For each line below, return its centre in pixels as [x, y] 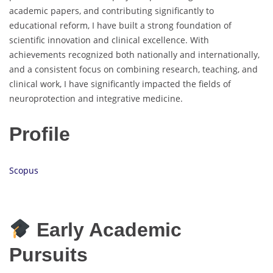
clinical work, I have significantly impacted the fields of [120, 83]
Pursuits [48, 254]
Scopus [24, 170]
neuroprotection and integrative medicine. [96, 98]
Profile [40, 134]
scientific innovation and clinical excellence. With [109, 40]
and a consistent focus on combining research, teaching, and [133, 69]
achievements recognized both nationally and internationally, [134, 54]
